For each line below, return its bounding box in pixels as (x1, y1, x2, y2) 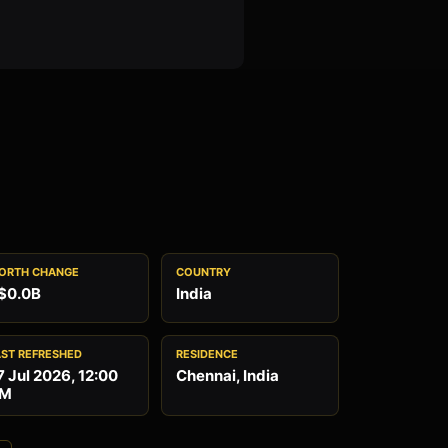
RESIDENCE (176, 347, 238, 361)
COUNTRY (176, 265, 231, 279)
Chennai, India (176, 366, 279, 385)
